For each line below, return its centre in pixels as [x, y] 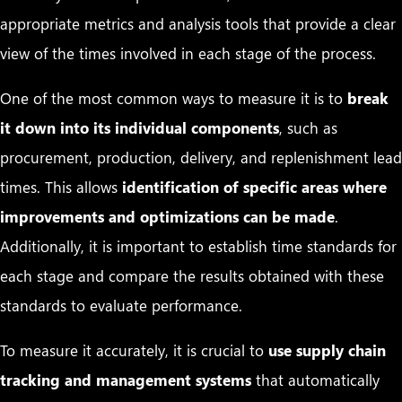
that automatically [315, 379]
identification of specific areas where [254, 186]
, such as [308, 127]
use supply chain [327, 350]
